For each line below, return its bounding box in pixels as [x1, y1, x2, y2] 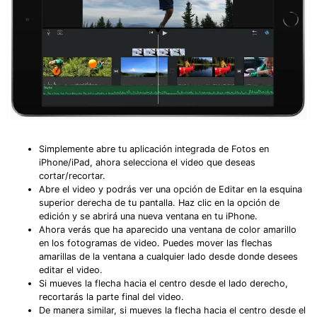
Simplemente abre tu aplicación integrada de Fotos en [39, 143, 269, 154]
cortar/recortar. [39, 170, 105, 181]
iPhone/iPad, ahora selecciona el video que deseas [39, 156, 255, 168]
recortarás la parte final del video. [39, 291, 184, 302]
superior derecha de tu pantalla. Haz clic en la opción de [39, 197, 279, 208]
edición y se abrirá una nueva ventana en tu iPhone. [39, 210, 258, 221]
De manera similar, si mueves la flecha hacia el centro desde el [39, 304, 306, 316]
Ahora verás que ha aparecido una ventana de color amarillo [39, 224, 296, 235]
